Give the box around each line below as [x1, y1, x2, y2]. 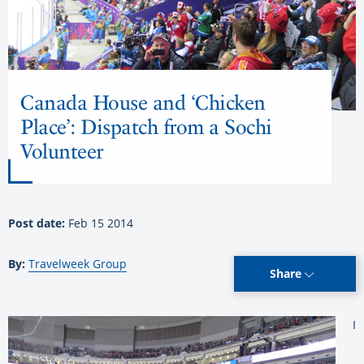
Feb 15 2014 [68, 215, 133, 232]
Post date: [8, 215, 68, 232]
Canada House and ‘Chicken [20, 90, 266, 115]
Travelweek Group [28, 256, 127, 272]
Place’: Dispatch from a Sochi [20, 115, 272, 140]
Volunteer [20, 139, 103, 164]
